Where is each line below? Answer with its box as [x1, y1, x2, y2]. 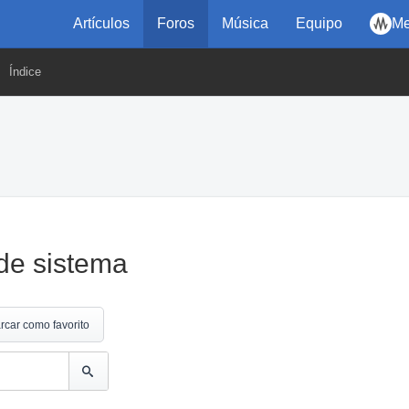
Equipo [296, 16, 342, 31]
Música [222, 16, 268, 31]
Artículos [73, 16, 130, 31]
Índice [9, 65, 41, 79]
